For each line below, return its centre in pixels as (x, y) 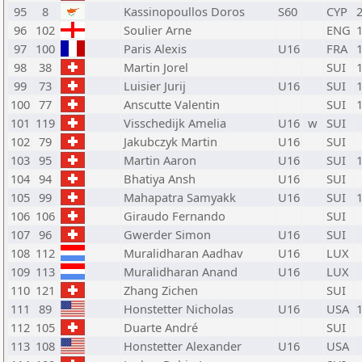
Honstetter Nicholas (179, 309)
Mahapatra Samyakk (180, 197)
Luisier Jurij (155, 86)
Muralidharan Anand (181, 271)
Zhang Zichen (161, 290)
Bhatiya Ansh (160, 179)
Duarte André (161, 327)
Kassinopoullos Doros (184, 11)
